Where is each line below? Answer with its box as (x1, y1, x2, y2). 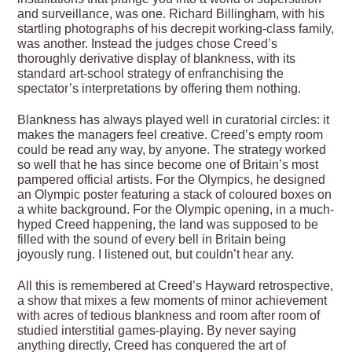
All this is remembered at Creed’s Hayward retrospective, (17, 279, 334, 293)
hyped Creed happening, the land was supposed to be (17, 218, 319, 232)
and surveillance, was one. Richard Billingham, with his (17, 7, 325, 21)
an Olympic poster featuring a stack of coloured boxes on (17, 188, 332, 202)
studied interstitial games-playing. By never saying (17, 324, 297, 338)
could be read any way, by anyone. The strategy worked (17, 143, 327, 157)
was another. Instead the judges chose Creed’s (17, 37, 278, 51)
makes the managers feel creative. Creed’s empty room (17, 128, 324, 142)
